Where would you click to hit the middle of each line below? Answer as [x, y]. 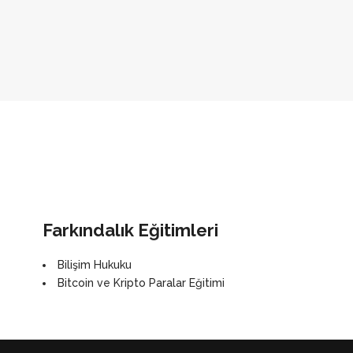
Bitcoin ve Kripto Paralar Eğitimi [141, 283]
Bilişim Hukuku [95, 265]
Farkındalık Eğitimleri [130, 230]
